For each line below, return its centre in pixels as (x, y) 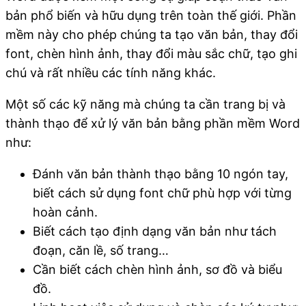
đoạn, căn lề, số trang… (101, 250)
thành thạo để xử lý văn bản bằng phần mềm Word (153, 123)
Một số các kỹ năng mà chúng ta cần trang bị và (145, 104)
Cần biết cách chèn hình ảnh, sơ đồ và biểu (157, 269)
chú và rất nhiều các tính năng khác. (111, 72)
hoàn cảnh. (65, 212)
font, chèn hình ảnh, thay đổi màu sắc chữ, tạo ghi (151, 53)
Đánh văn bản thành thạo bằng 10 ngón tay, (161, 173)
